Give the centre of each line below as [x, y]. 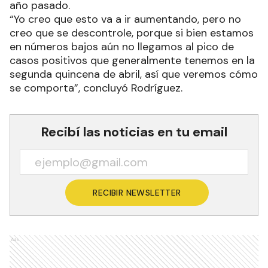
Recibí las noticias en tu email [134, 132]
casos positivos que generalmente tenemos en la [132, 60]
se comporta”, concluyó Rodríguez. [96, 88]
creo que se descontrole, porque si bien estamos [132, 33]
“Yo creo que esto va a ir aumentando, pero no [125, 19]
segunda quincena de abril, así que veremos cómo [134, 74]
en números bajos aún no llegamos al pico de [122, 46]
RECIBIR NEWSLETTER [137, 192]
